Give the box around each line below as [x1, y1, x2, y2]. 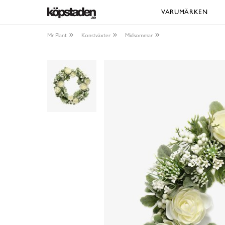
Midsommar [125, 31, 153, 39]
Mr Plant [47, 31, 67, 39]
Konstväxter [81, 31, 111, 39]
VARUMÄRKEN [161, 8, 208, 16]
